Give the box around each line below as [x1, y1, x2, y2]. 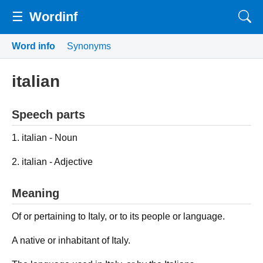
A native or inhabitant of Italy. [12, 235, 130, 245]
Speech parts [12, 107, 85, 121]
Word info [12, 41, 55, 51]
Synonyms [67, 41, 111, 51]
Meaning [12, 186, 59, 200]
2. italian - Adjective [12, 156, 93, 167]
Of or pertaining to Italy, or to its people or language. [12, 211, 225, 221]
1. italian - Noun [12, 132, 77, 143]
